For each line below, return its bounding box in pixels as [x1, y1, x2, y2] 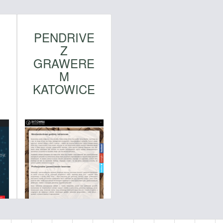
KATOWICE [33, 80, 96, 98]
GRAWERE [33, 54, 95, 72]
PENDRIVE [33, 28, 95, 46]
